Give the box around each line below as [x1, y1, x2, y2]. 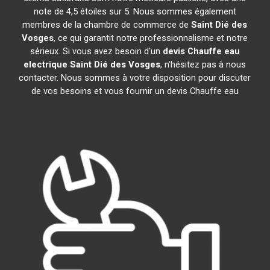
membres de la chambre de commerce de [22, 19, 192, 30]
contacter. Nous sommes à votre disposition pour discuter [19, 72, 251, 83]
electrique [24, 59, 68, 70]
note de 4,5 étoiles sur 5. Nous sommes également [33, 6, 236, 17]
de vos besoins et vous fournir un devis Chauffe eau [31, 86, 239, 96]
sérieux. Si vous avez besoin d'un [30, 46, 163, 57]
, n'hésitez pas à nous [160, 59, 246, 70]
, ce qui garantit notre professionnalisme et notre [54, 33, 248, 43]
